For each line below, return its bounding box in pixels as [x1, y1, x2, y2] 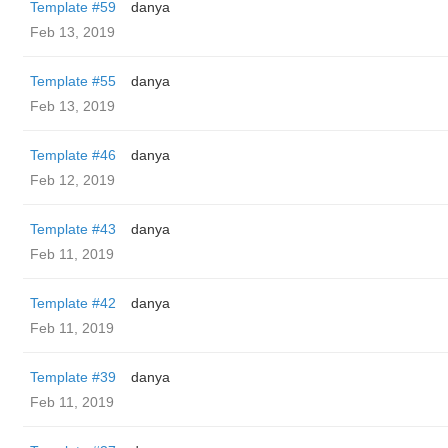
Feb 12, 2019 [30, 172, 115, 188]
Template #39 [30, 369, 116, 385]
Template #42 [30, 295, 116, 311]
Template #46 [30, 147, 116, 163]
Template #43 [30, 221, 116, 237]
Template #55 [30, 73, 116, 89]
